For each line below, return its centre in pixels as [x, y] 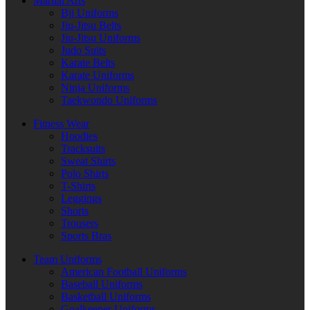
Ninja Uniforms [95, 87]
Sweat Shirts [88, 161]
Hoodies [79, 136]
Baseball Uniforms [102, 284]
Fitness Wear [61, 123]
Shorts [75, 210]
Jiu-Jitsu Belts [91, 25]
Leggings [81, 198]
